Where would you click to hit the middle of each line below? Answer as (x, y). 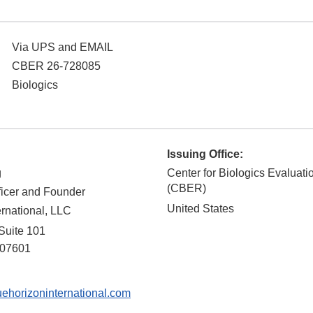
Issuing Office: (205, 154)
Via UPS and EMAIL (63, 48)
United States (201, 209)
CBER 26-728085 (56, 66)
